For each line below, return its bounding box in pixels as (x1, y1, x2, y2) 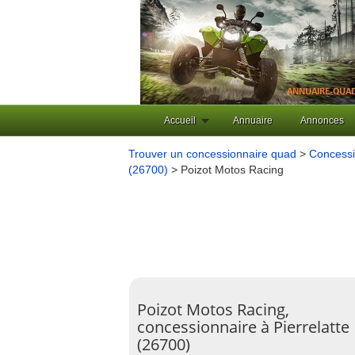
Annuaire (233, 115, 273, 126)
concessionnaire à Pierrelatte (137, 316, 349, 338)
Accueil (164, 115, 196, 126)
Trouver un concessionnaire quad (128, 147, 296, 160)
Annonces (300, 115, 344, 126)
